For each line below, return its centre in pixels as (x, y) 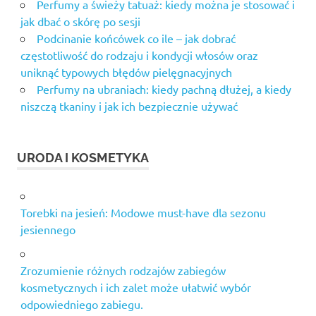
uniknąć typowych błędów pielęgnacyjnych (126, 72)
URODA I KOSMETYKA (83, 158)
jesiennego (48, 230)
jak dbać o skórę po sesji (80, 22)
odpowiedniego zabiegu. (81, 304)
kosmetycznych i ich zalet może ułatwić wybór (135, 287)
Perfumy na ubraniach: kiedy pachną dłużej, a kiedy (164, 89)
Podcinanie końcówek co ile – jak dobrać (136, 38)
